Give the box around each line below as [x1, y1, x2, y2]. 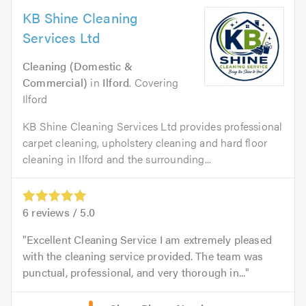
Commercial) [23, 74, 88, 90]
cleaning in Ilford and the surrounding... [23, 150, 212, 167]
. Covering [129, 74, 179, 90]
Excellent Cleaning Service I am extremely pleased [27, 231, 273, 247]
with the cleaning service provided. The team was [23, 247, 264, 264]
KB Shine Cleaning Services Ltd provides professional [23, 117, 283, 134]
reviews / [29, 204, 81, 220]
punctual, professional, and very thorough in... [23, 264, 246, 280]
